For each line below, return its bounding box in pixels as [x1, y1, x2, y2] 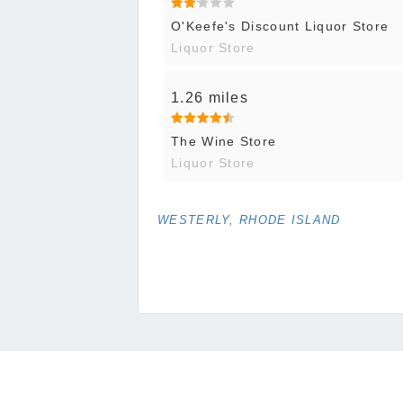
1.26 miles [171, 90, 248, 106]
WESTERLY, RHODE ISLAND [157, 213, 341, 228]
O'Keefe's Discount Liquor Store [171, 19, 390, 34]
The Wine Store [171, 134, 277, 149]
